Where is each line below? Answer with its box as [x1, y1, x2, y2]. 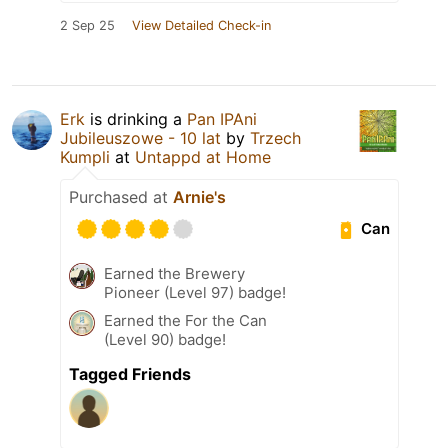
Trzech [250, 127, 301, 148]
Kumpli [60, 146, 110, 167]
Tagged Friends [69, 363, 191, 384]
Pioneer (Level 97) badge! [104, 282, 286, 302]
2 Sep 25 [60, 17, 115, 33]
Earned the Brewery [104, 263, 245, 283]
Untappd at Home [135, 146, 271, 167]
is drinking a [85, 108, 187, 129]
